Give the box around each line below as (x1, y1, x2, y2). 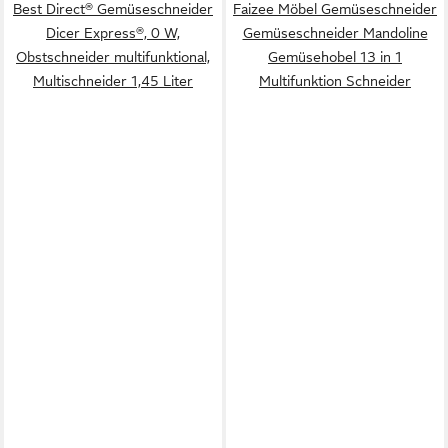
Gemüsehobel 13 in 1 (268, 49, 402, 65)
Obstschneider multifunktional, (16, 49, 210, 65)
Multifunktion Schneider (259, 73, 411, 89)
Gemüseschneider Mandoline (242, 25, 428, 41)
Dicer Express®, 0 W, (46, 25, 180, 41)
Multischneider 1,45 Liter (33, 73, 193, 89)
